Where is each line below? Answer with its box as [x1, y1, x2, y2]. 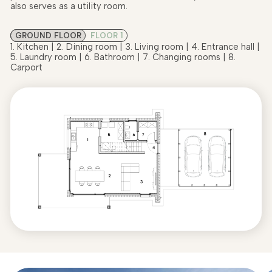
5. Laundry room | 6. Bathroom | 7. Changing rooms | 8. [10, 52, 236, 63]
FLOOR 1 [90, 31, 123, 41]
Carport [10, 62, 42, 73]
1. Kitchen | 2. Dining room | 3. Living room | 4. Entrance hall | [10, 41, 260, 53]
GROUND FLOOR [15, 31, 81, 41]
